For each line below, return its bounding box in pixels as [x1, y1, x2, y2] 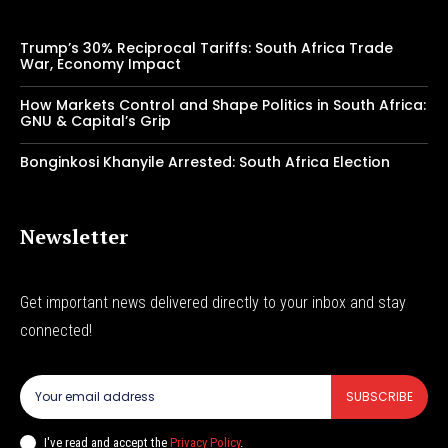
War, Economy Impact [20, 54, 181, 75]
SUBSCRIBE [346, 388, 413, 406]
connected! [20, 321, 92, 341]
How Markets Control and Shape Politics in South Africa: [20, 95, 426, 116]
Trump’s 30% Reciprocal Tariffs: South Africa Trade [20, 38, 393, 59]
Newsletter [20, 223, 128, 251]
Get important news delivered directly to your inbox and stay [20, 293, 406, 313]
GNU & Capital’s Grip [20, 111, 171, 132]
